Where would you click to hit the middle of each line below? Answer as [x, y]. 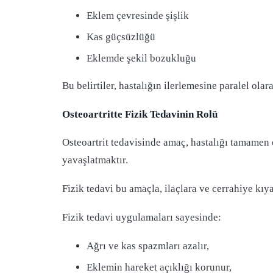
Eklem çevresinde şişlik [138, 16]
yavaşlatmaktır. [95, 160]
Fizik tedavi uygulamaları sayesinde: [142, 218]
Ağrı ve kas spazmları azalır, [148, 246]
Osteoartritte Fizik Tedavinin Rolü [140, 114]
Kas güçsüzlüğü [121, 37]
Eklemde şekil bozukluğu [141, 58]
